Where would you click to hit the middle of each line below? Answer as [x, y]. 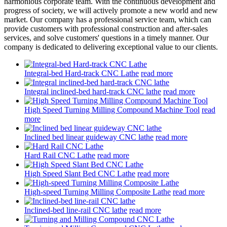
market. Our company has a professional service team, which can [108, 19]
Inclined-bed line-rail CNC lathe [76, 210]
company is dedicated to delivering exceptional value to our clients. [111, 47]
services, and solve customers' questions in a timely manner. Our [106, 37]
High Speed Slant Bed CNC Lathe [80, 173]
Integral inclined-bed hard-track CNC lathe [93, 91]
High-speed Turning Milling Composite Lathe [98, 192]
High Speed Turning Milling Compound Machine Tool [112, 109]
